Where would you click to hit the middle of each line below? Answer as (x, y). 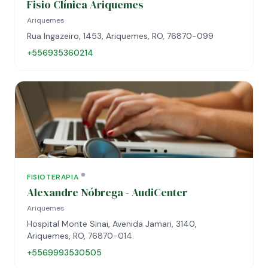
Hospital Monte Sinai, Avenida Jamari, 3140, (112, 224)
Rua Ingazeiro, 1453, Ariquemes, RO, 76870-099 (120, 36)
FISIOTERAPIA (53, 177)
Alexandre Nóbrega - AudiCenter (107, 192)
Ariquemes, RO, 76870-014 (80, 236)
